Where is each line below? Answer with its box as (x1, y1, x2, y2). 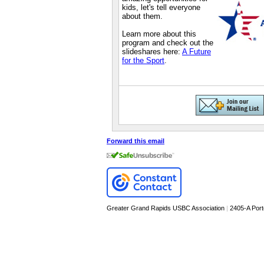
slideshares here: (122, 47, 182, 56)
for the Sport (122, 56, 164, 65)
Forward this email (107, 137, 164, 144)
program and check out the (122, 38, 213, 47)
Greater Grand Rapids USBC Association (107, 204, 225, 212)
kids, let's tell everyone (122, 3, 200, 12)
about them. (122, 12, 163, 21)
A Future (182, 47, 211, 56)
